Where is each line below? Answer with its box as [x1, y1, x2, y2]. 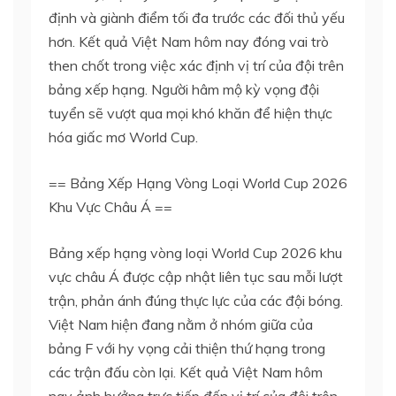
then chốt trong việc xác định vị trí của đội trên [49, 56, 344, 74]
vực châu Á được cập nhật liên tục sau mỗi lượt [49, 267, 343, 286]
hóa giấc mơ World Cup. [49, 127, 198, 146]
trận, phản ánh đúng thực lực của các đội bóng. [49, 291, 343, 309]
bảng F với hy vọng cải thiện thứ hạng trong [49, 339, 325, 357]
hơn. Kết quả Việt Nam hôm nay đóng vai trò [49, 32, 329, 50]
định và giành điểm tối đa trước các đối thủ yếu [49, 8, 345, 27]
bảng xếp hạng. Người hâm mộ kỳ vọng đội [49, 80, 319, 98]
